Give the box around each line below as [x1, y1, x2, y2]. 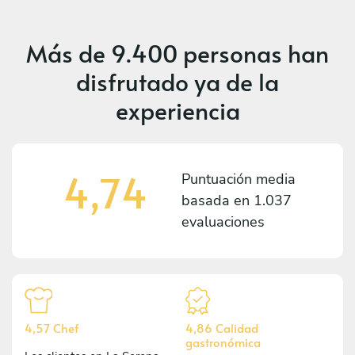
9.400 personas [111, 36, 282, 69]
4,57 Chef [25, 319, 78, 336]
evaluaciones [181, 212, 265, 231]
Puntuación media [181, 169, 296, 189]
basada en [181, 190, 254, 210]
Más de [26, 36, 111, 69]
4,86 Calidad [185, 319, 258, 336]
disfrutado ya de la [76, 64, 279, 97]
